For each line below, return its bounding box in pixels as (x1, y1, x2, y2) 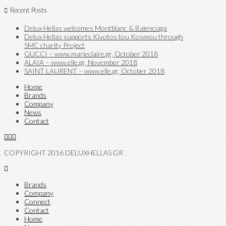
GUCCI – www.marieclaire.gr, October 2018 (24, 49, 158, 58)
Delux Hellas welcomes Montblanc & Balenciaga (24, 23, 167, 32)
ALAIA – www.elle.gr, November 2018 (24, 58, 137, 67)
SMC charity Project (24, 40, 85, 49)
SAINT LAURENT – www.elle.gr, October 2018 (24, 66, 164, 75)
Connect (24, 197, 50, 206)
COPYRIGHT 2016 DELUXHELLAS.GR (4, 148, 123, 157)
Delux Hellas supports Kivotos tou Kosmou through (24, 32, 183, 41)
